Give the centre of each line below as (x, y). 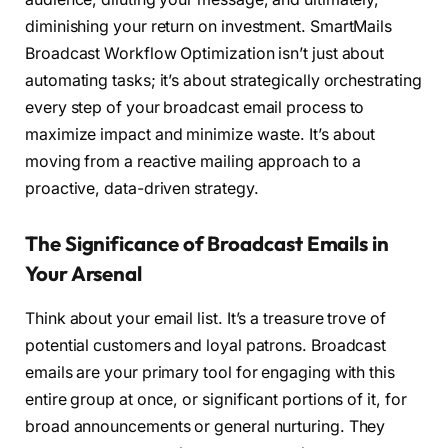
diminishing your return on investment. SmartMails (209, 26)
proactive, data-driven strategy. (142, 188)
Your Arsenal (84, 274)
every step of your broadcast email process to (195, 107)
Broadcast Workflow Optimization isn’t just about (205, 53)
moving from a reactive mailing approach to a (193, 161)
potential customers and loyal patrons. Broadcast (206, 345)
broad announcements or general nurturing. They (205, 426)
